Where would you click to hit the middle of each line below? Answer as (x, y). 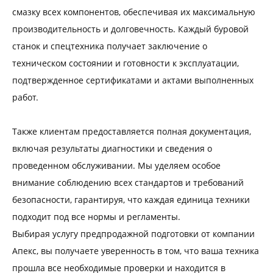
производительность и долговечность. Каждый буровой (130, 29)
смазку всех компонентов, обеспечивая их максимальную (134, 12)
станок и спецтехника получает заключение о (110, 46)
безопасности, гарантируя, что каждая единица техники (131, 200)
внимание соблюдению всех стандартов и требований (128, 183)
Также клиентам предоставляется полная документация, (132, 132)
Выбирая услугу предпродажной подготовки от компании (133, 234)
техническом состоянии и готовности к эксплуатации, (126, 63)
